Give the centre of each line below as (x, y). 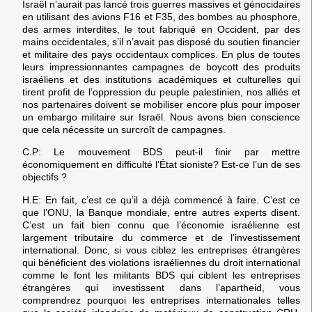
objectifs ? (45, 177)
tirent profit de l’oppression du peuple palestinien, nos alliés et (161, 92)
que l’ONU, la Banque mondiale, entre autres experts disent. (161, 212)
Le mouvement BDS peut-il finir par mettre (171, 152)
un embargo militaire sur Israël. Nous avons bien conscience (161, 117)
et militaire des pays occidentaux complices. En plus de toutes (161, 54)
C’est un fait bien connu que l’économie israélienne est (161, 225)
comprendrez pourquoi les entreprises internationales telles (161, 300)
